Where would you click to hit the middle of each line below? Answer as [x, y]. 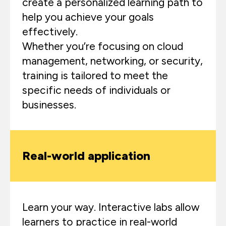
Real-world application [86, 156]
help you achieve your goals [88, 17]
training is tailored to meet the [95, 75]
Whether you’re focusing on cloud [103, 46]
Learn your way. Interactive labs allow [111, 207]
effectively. [50, 32]
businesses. [50, 105]
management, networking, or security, [112, 61]
